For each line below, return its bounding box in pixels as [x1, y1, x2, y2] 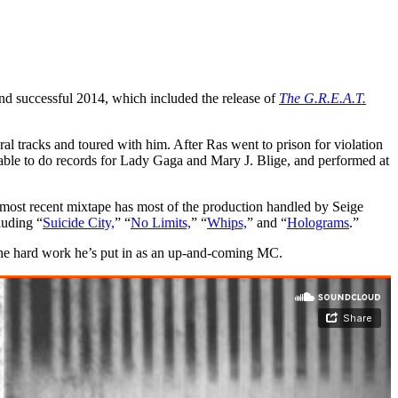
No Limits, [131, 214, 191, 230]
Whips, [207, 214, 247, 230]
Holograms [287, 214, 349, 230]
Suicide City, [43, 214, 115, 230]
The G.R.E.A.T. [279, 90, 366, 106]
